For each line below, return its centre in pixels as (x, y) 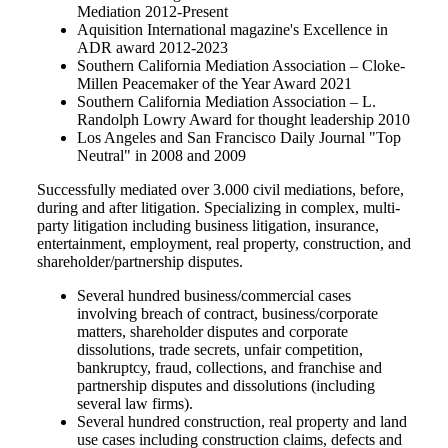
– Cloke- (377, 65)
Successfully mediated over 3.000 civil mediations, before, (220, 189)
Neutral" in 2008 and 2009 (161, 155)
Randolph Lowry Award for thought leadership (225, 119)
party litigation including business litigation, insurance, (208, 225)
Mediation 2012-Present (152, 11)
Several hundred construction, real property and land (242, 421)
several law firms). (135, 403)
